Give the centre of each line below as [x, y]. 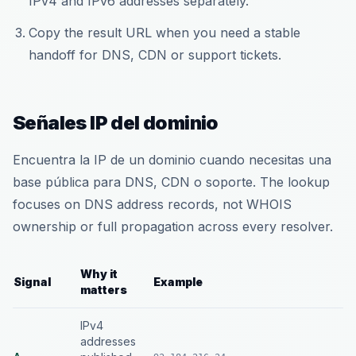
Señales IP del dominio [116, 123]
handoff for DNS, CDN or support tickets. [155, 55]
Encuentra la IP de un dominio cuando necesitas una [172, 160]
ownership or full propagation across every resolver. [173, 226]
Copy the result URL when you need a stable [164, 33]
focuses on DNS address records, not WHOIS [152, 204]
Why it [99, 274]
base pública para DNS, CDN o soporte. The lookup [171, 182]
